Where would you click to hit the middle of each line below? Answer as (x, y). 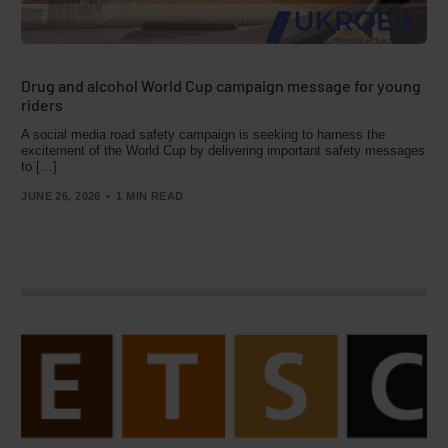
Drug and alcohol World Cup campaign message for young (221, 85)
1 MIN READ (150, 196)
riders (42, 104)
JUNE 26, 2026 (61, 196)
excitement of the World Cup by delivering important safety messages (223, 150)
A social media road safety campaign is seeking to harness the (203, 134)
